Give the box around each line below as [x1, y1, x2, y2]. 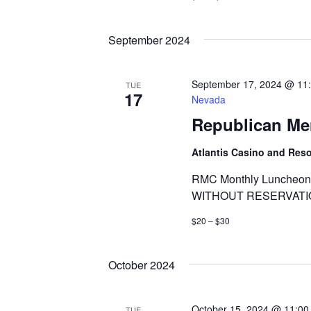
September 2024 [108, 32, 190, 49]
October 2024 [108, 257, 175, 274]
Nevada [191, 92, 226, 107]
